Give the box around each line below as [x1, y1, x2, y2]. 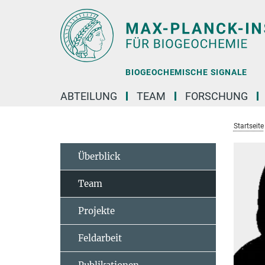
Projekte [78, 205, 115, 216]
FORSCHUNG [185, 90, 248, 102]
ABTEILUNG [60, 90, 117, 102]
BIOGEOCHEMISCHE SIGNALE [125, 67, 247, 77]
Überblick [78, 151, 120, 162]
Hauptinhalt [3, 5, 52, 17]
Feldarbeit [78, 232, 122, 244]
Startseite [233, 122, 264, 130]
